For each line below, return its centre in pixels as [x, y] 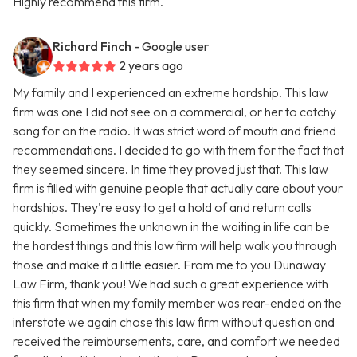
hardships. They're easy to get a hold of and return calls [162, 208]
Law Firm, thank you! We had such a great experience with [171, 284]
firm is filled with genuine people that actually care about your [178, 188]
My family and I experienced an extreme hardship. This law [171, 93]
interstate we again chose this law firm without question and [174, 322]
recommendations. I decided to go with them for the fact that [178, 150]
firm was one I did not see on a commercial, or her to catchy [175, 112]
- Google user [171, 47]
